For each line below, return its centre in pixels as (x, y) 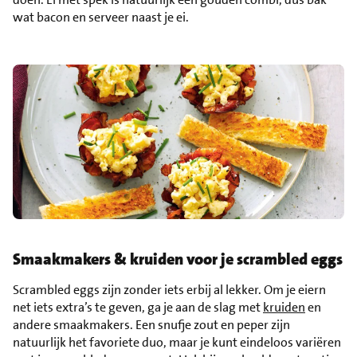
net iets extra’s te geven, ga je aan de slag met (138, 307)
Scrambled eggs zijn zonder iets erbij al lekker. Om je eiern (169, 289)
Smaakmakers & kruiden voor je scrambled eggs (178, 259)
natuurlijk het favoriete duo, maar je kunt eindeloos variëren (177, 342)
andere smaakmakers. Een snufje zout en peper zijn (151, 324)
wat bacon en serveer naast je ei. (101, 17)
